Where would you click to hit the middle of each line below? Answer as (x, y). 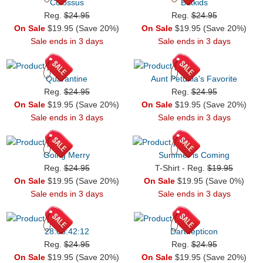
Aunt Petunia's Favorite (194, 78)
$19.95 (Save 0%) (210, 181)
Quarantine (67, 78)
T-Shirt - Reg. (181, 168)
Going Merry (67, 155)
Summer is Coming (194, 155)
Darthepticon (194, 231)
